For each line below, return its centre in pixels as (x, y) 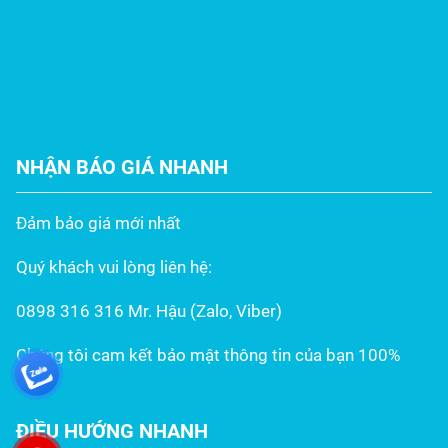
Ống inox (49, 15)
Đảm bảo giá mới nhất (98, 222)
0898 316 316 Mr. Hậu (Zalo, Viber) (149, 310)
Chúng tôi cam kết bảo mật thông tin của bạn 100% (208, 354)
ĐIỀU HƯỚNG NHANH (112, 430)
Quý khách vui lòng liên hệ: (114, 266)
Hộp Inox (50, 45)
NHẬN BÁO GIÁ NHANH (122, 166)
